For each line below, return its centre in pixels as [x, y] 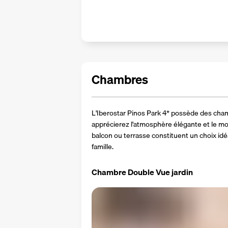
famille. [103, 147]
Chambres [120, 79]
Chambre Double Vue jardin [142, 172]
